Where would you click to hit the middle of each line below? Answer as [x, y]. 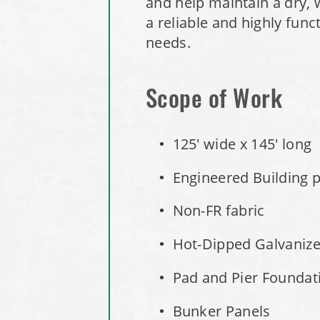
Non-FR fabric [219, 210]
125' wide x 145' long [242, 143]
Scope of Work [214, 101]
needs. [168, 42]
